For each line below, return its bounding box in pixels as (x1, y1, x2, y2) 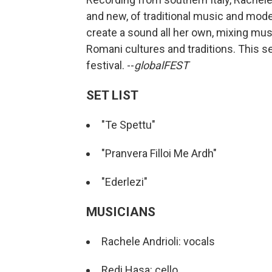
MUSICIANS (86, 204, 155, 219)
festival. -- (86, 59, 134, 72)
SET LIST (86, 87, 138, 103)
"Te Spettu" (101, 118, 155, 131)
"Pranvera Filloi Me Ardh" (101, 147, 217, 160)
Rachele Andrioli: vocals (101, 235, 215, 248)
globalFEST (134, 59, 189, 72)
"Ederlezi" (101, 175, 148, 188)
